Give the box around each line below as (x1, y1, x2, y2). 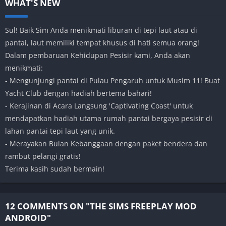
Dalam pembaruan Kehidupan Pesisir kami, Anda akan (5, 50, 190, 60)
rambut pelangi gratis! (5, 151, 81, 161)
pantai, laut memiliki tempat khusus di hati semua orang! (5, 37, 199, 47)
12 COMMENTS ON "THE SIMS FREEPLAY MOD (5, 200, 197, 212)
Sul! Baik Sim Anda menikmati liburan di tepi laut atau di (5, 25, 197, 35)
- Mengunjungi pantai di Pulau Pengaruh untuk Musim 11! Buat (5, 75, 220, 85)
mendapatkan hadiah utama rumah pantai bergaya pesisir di (5, 113, 212, 123)
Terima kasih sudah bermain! (5, 163, 104, 174)
